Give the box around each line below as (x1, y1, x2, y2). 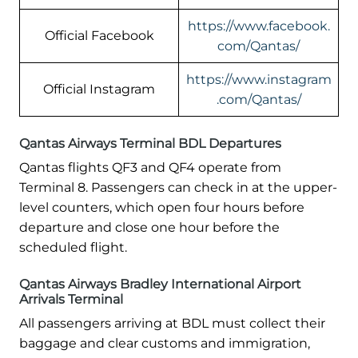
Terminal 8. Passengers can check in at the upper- (19, 180, 337, 196)
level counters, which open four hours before (19, 200, 304, 216)
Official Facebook (44, 28, 154, 44)
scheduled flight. (19, 240, 127, 256)
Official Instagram (43, 82, 155, 97)
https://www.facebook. (187, 18, 330, 34)
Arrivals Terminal (19, 292, 123, 308)
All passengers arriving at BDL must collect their (19, 316, 325, 332)
